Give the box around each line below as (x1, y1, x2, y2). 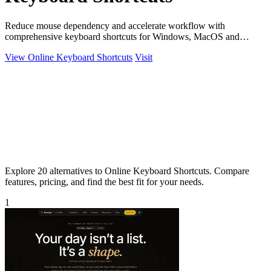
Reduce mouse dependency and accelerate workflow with (5, 20, 225, 31)
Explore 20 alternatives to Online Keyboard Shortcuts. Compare (5, 165, 249, 176)
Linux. (5, 42, 30, 53)
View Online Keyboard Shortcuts (5, 51, 132, 62)
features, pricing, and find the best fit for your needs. (5, 176, 204, 187)
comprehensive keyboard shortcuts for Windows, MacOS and (5, 31, 240, 42)
